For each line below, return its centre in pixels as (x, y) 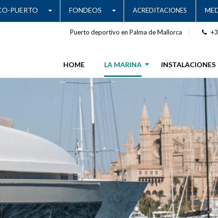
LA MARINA (123, 64)
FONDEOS (85, 10)
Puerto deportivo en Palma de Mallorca (126, 32)
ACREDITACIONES (160, 10)
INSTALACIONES (188, 64)
